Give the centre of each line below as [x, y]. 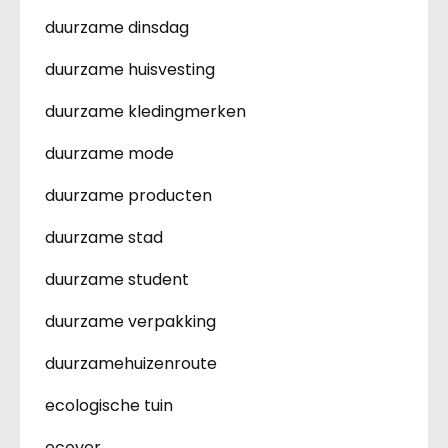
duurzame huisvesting [130, 69]
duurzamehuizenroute [131, 363]
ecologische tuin [109, 405]
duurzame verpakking [130, 321]
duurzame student [117, 279]
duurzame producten [128, 195]
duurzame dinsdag [117, 27]
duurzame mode [109, 153]
